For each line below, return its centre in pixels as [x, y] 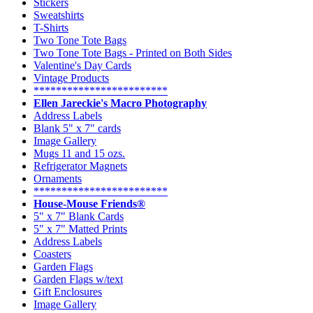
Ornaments [58, 178]
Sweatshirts [59, 15]
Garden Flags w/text [78, 279]
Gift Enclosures [68, 291]
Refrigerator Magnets [80, 166]
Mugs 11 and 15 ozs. [79, 153]
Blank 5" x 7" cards [77, 128]
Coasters [52, 254]
